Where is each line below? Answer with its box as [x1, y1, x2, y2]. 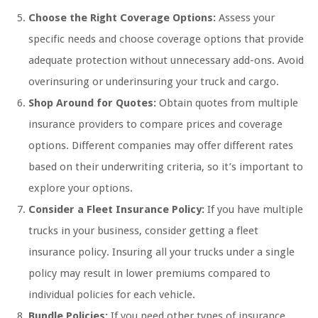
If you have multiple [204, 203, 303, 216]
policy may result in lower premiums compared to [28, 267, 270, 280]
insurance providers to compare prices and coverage [28, 118, 283, 131]
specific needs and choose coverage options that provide [28, 33, 304, 46]
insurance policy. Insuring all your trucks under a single [28, 246, 295, 259]
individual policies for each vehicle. [28, 288, 195, 302]
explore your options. [28, 182, 133, 195]
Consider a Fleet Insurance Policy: [28, 203, 204, 216]
